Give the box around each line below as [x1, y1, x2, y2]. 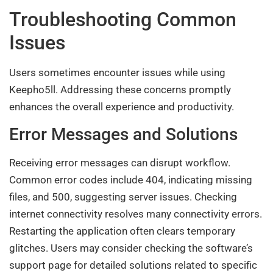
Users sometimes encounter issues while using [9, 66, 225, 79]
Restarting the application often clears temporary [9, 224, 235, 237]
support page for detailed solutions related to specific [9, 258, 257, 271]
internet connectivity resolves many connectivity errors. [9, 207, 262, 220]
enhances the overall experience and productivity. [9, 101, 234, 113]
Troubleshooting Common [9, 8, 236, 32]
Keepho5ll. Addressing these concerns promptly [9, 83, 231, 96]
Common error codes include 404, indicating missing [9, 173, 252, 186]
